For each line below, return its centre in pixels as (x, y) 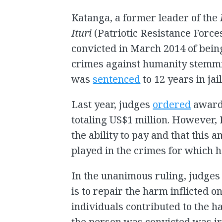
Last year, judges (112, 105)
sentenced (117, 79)
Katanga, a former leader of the (146, 18)
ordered (172, 105)
